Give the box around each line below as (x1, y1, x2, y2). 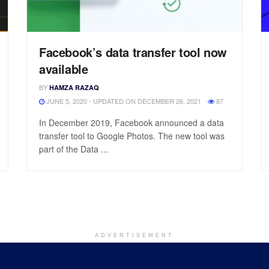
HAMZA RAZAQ (49, 82, 99, 92)
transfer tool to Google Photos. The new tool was (39, 129, 225, 142)
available (39, 59, 88, 77)
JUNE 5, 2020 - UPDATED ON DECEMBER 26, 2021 (44, 95, 201, 106)
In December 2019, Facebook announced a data (39, 116, 224, 128)
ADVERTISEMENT (95, 232, 174, 238)
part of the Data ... (39, 142, 108, 155)
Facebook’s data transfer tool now (39, 43, 227, 61)
